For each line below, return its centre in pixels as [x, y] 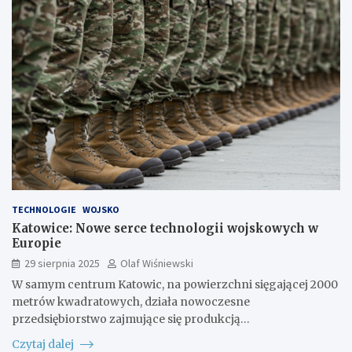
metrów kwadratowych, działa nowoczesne [131, 301]
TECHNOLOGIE [44, 209]
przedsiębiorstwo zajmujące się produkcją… [131, 319]
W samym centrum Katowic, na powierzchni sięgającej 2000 [175, 284]
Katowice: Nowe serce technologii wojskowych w [165, 228]
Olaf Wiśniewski [157, 263]
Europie [37, 243]
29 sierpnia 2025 [62, 263]
